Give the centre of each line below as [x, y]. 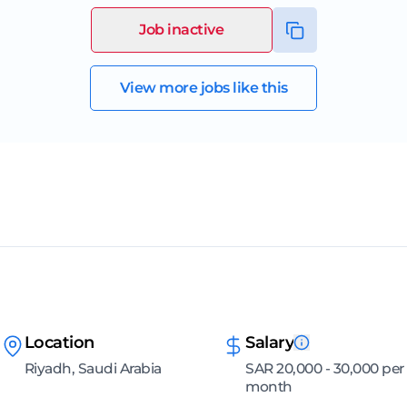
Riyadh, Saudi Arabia [93, 369]
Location [59, 343]
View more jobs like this [203, 88]
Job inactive [181, 30]
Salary [269, 343]
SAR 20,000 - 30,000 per [325, 369]
